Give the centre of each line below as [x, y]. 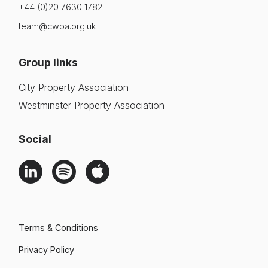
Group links [48, 63]
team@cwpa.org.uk [57, 26]
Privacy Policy [46, 250]
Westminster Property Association [92, 106]
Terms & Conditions [58, 228]
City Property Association [74, 87]
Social [35, 139]
